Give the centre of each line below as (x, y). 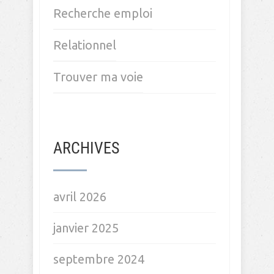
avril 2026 (80, 197)
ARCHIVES (86, 148)
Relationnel (85, 45)
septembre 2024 (99, 259)
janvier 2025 (86, 228)
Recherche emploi (103, 13)
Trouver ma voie (98, 77)
